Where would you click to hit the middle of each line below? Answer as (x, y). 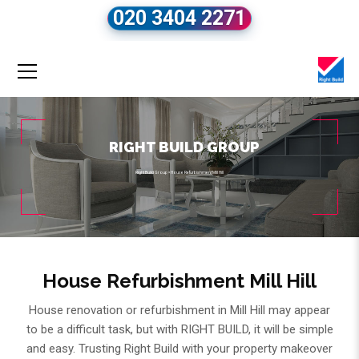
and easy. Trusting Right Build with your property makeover (179, 349)
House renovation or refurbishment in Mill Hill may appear (179, 311)
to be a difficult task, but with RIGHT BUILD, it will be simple (179, 330)
